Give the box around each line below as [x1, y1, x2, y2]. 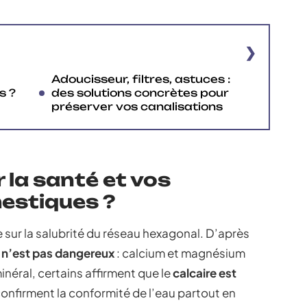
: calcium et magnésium [114, 245, 245, 260]
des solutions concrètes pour [51, 86, 229, 99]
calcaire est [173, 265, 236, 280]
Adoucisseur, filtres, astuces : [51, 73, 230, 86]
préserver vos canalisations [51, 100, 223, 113]
